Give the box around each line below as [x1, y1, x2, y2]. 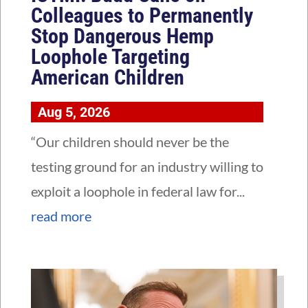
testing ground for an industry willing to [30, 158, 263, 175]
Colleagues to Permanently [30, 3, 253, 28]
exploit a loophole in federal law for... [30, 183, 245, 200]
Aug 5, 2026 [37, 104, 110, 121]
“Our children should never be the [30, 133, 229, 151]
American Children [30, 65, 184, 90]
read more [30, 208, 91, 225]
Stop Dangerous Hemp [30, 24, 214, 49]
